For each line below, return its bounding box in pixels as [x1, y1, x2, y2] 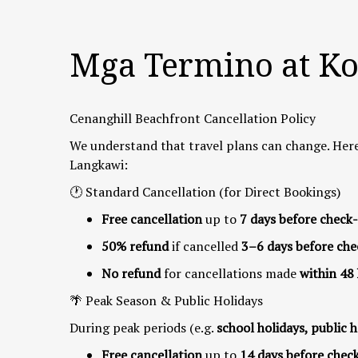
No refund [101, 264, 161, 282]
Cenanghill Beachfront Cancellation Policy [70, 109, 316, 127]
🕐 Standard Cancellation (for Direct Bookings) [70, 182, 340, 201]
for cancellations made [164, 264, 296, 282]
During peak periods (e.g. [70, 318, 213, 336]
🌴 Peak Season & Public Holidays [70, 291, 263, 309]
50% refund [101, 237, 169, 255]
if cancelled [172, 237, 238, 255]
